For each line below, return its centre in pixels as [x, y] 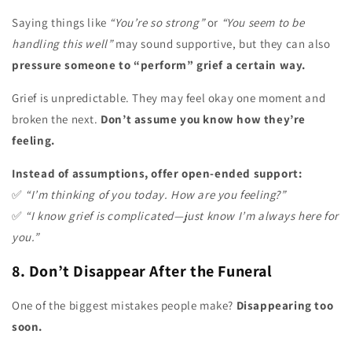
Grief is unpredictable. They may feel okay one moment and [169, 98]
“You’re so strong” [157, 23]
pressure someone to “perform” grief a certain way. [159, 65]
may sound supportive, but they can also [222, 44]
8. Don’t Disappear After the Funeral [142, 271]
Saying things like [61, 23]
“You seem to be [263, 23]
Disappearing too [285, 305]
